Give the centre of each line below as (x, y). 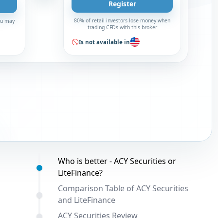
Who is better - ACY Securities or (117, 161)
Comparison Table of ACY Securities (123, 188)
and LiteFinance (86, 200)
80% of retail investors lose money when (122, 20)
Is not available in (105, 42)
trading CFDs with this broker (122, 27)
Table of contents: (39, 160)
